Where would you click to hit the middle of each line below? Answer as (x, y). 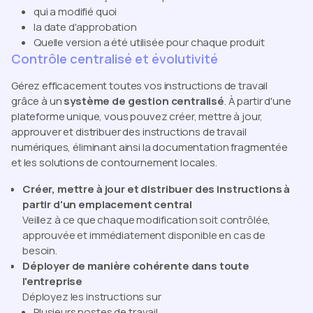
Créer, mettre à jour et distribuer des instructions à (156, 189)
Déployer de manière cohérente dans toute (136, 265)
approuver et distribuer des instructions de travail (129, 131)
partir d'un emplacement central (107, 204)
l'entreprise (53, 281)
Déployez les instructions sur (92, 296)
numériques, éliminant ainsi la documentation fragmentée (150, 147)
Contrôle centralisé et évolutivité (115, 58)
